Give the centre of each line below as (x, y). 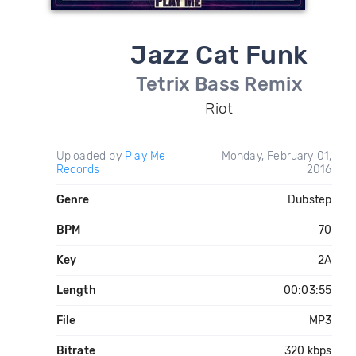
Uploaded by (90, 156)
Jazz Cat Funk (219, 55)
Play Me (145, 156)
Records (77, 170)
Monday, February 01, (277, 156)
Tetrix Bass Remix (219, 84)
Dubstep (310, 200)
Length (76, 290)
